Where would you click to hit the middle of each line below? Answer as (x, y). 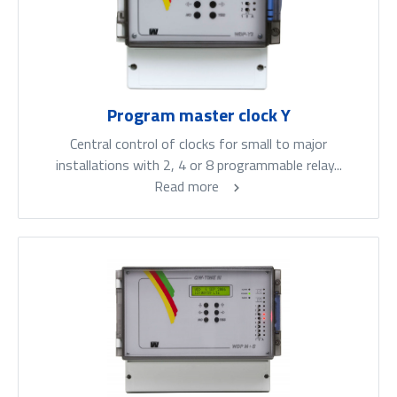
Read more (188, 187)
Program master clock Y (198, 115)
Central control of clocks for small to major (198, 144)
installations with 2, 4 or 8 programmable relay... (198, 165)
